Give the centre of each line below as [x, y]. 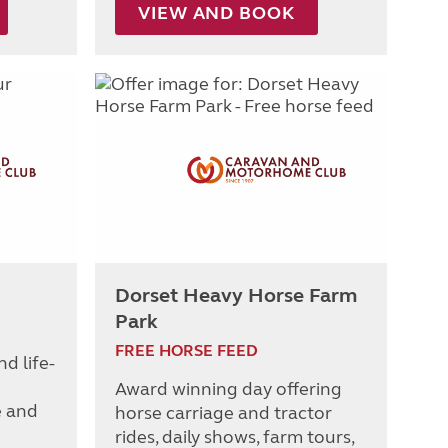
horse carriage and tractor [223, 413]
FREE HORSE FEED [186, 351]
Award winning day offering [228, 389]
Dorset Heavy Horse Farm [236, 296]
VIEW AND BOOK [216, 13]
